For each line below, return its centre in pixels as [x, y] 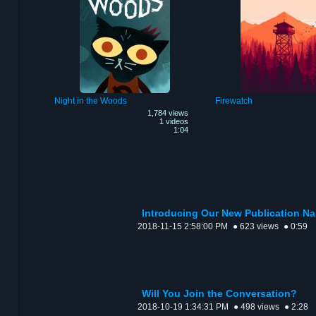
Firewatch [233, 101]
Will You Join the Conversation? [219, 294]
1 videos [174, 122]
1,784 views [168, 113]
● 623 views [256, 227]
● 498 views [256, 307]
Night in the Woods [90, 101]
